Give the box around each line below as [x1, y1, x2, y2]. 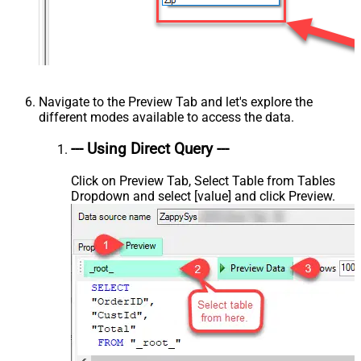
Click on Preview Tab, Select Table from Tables [71, 172, 335, 189]
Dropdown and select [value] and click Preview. [71, 188, 335, 204]
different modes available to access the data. [39, 110, 294, 126]
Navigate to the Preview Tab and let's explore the [39, 94, 313, 110]
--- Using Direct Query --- [71, 139, 229, 158]
